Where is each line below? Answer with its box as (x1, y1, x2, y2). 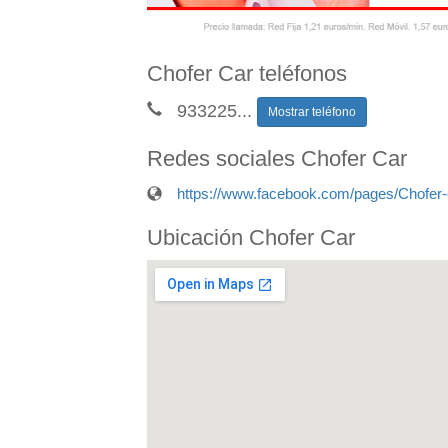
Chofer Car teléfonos (147, 60, 347, 86)
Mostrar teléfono (268, 104, 356, 119)
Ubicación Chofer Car (147, 224, 355, 250)
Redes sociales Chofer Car (147, 145, 407, 171)
